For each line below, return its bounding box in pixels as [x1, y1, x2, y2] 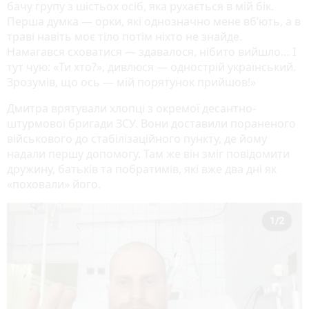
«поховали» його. [7, 176, 101, 192]
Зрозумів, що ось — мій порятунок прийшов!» [7, 74, 256, 90]
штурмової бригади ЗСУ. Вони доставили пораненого [7, 115, 296, 131]
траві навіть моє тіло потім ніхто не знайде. [7, 28, 242, 44]
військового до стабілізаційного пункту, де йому [7, 130, 267, 146]
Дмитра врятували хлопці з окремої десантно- [7, 100, 256, 116]
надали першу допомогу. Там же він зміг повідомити [7, 146, 290, 161]
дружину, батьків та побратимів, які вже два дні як [7, 161, 277, 177]
